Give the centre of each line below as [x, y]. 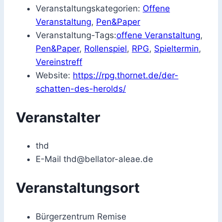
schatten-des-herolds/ [81, 88]
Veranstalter [58, 117]
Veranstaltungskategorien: [88, 8]
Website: [53, 75]
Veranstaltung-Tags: [76, 35]
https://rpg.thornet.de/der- [126, 75]
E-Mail [50, 159]
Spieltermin [176, 48]
